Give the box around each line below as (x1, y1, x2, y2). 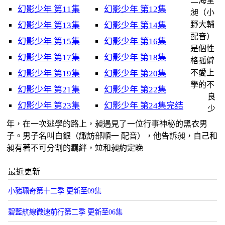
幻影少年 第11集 (18, 5, 80, 14)
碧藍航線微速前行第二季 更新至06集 (8, 208, 123, 216)
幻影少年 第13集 (18, 21, 80, 30)
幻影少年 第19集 (18, 69, 80, 78)
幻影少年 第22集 (104, 85, 166, 94)
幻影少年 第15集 (18, 37, 80, 46)
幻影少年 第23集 (18, 101, 80, 110)
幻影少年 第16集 (104, 37, 166, 46)
